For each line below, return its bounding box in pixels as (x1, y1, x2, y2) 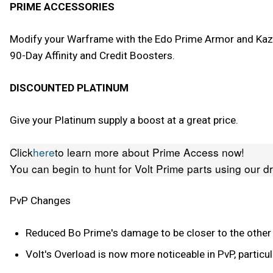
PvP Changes (10, 194, 71, 207)
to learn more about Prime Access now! (55, 144, 244, 160)
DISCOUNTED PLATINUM (10, 81, 129, 94)
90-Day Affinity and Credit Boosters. (10, 49, 175, 62)
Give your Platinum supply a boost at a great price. (10, 113, 238, 126)
